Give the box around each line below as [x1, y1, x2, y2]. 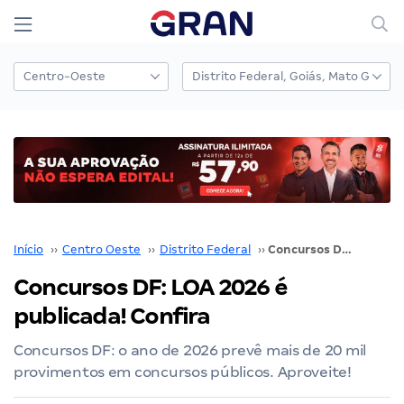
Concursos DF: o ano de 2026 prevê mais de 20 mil [14, 341, 367, 359]
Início [14, 242, 43, 256]
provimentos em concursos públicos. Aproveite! [14, 363, 352, 381]
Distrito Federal [160, 242, 251, 256]
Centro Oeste [62, 242, 141, 256]
